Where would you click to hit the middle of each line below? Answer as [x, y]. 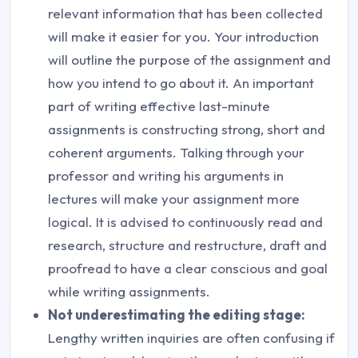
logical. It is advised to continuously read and [185, 222]
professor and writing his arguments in [166, 176]
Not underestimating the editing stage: [177, 315]
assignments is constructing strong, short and [187, 129]
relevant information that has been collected [185, 14]
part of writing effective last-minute [159, 106]
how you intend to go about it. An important [181, 83]
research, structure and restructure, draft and [187, 245]
